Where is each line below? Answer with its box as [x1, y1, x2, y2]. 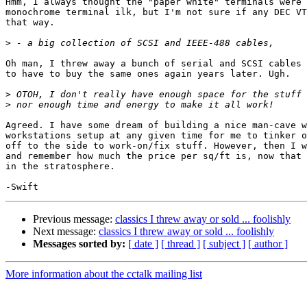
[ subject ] [203, 238, 245, 250]
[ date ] [128, 238, 158, 250]
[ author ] [248, 238, 288, 250]
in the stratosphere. [5, 161, 121, 172]
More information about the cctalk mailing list [5, 268, 202, 280]
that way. [5, 17, 60, 28]
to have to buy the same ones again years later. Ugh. [5, 69, 296, 79]
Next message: [33, 225, 99, 238]
